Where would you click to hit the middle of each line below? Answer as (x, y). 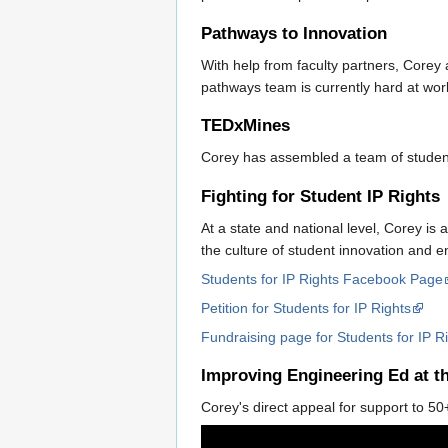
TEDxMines (245, 126)
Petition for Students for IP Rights (306, 307)
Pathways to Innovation (294, 33)
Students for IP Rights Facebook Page (322, 278)
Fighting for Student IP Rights (320, 196)
